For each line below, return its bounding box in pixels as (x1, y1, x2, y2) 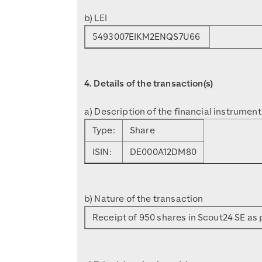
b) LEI (84, 12, 107, 24)
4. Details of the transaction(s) (84, 77, 213, 89)
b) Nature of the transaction (84, 192, 204, 205)
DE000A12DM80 (130, 146, 196, 158)
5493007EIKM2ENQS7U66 (92, 30, 202, 43)
